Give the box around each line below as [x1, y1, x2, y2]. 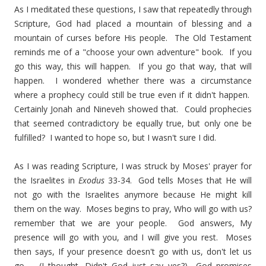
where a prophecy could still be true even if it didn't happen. [14, 89, 252, 101]
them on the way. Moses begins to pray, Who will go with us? [14, 203, 252, 215]
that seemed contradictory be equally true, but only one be [14, 118, 252, 129]
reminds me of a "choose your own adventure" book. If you [14, 46, 252, 58]
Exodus [78, 175, 104, 186]
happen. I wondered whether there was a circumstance [14, 75, 252, 87]
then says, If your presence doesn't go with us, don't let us [14, 246, 252, 258]
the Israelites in [14, 175, 78, 186]
